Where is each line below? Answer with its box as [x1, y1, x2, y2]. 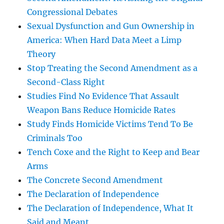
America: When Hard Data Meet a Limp [27, 34, 182, 45]
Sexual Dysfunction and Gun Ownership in [27, 20, 195, 31]
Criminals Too [27, 132, 83, 143]
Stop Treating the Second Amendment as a [27, 62, 198, 73]
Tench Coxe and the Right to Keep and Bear [27, 146, 200, 157]
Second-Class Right [27, 76, 105, 87]
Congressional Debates [27, 6, 118, 17]
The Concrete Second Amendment [27, 174, 163, 185]
